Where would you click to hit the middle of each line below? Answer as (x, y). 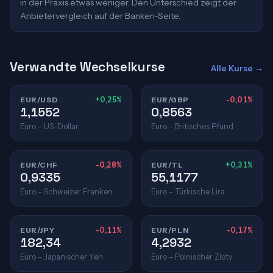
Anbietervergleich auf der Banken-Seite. (100, 16)
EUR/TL (167, 165)
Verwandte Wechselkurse (87, 67)
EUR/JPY (37, 230)
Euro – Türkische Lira (188, 192)
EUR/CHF (39, 165)
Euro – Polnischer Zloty (192, 257)
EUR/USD (39, 100)
